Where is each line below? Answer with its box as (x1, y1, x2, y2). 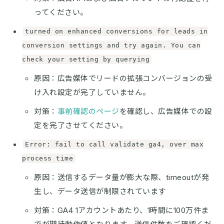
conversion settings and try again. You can (22, 41, 200, 49)
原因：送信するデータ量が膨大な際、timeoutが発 (34, 172, 209, 182)
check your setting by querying (22, 55, 149, 63)
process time (22, 154, 73, 162)
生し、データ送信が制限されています (34, 186, 166, 196)
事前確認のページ (57, 106, 119, 116)
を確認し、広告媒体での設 (119, 106, 212, 116)
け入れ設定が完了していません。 (34, 87, 150, 97)
